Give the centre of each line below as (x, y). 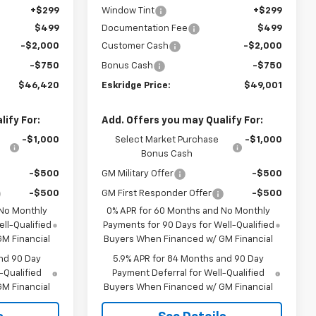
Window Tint (128, 11)
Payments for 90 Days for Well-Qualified (188, 225)
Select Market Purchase (167, 140)
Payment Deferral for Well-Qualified (189, 273)
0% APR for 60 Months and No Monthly (189, 211)
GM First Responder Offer (157, 193)
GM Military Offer (138, 174)
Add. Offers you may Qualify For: (183, 120)
